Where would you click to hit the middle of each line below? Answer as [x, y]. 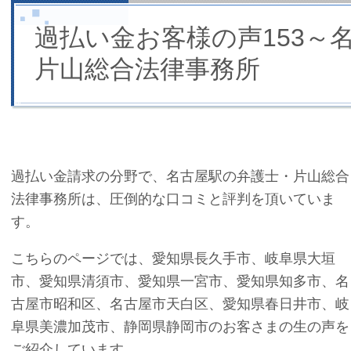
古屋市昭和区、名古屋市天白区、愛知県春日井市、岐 [180, 304]
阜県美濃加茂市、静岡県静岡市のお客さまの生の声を [180, 327]
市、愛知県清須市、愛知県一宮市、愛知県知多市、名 [180, 281]
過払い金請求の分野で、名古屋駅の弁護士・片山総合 [180, 175]
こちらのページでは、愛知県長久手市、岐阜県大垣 [173, 259]
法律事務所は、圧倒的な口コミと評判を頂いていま [173, 198]
